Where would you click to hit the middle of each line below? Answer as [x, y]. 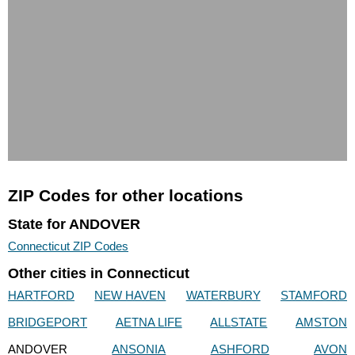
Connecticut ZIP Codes [68, 246]
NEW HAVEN [130, 296]
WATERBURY [223, 296]
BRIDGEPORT [48, 323]
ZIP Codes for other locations [126, 196]
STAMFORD [313, 296]
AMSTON [321, 323]
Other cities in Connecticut [99, 274]
